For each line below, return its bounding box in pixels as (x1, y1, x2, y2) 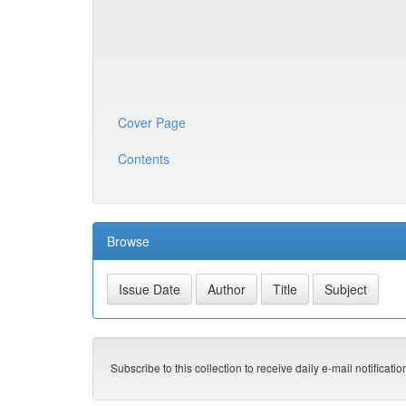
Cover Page (118, 113, 186, 131)
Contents (118, 150, 169, 168)
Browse (107, 232, 150, 250)
